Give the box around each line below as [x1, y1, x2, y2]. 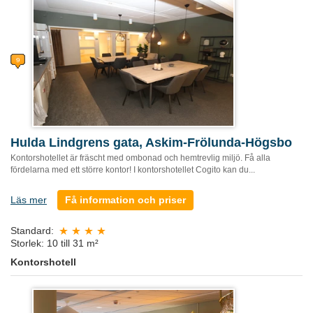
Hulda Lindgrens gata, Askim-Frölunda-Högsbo [10, 136, 292, 150]
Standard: [10, 225, 54, 237]
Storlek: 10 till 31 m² [10, 237, 99, 249]
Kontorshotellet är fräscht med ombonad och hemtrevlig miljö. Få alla [10, 153, 270, 163]
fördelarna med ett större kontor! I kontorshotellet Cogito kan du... [10, 165, 255, 175]
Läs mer [10, 194, 47, 206]
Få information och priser [65, 194, 186, 206]
